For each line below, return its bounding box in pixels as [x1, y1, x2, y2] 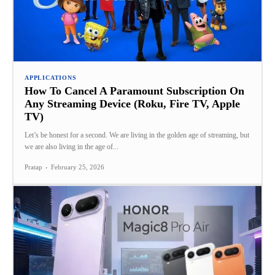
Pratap [25, 163, 42, 171]
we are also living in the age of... [25, 142, 118, 151]
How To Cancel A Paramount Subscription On [25, 84, 244, 97]
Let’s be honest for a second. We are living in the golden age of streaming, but [25, 130, 249, 139]
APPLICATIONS [25, 74, 77, 81]
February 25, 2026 [51, 163, 104, 171]
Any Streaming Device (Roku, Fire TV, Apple [25, 97, 240, 110]
